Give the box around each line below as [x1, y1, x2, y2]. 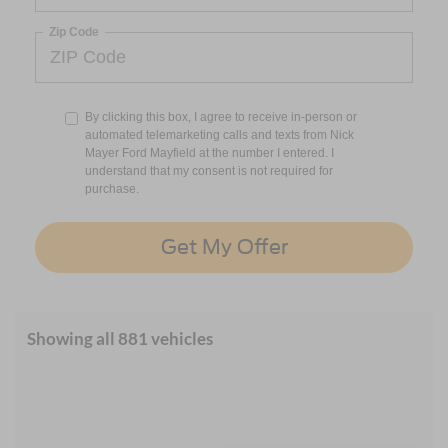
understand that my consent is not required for [85, 163, 333, 178]
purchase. [85, 181, 139, 196]
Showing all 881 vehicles [27, 327, 213, 349]
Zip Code [49, 24, 99, 39]
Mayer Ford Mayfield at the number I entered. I [85, 145, 334, 160]
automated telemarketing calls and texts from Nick [85, 127, 354, 142]
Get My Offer [160, 235, 288, 260]
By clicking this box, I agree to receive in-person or [85, 109, 357, 124]
